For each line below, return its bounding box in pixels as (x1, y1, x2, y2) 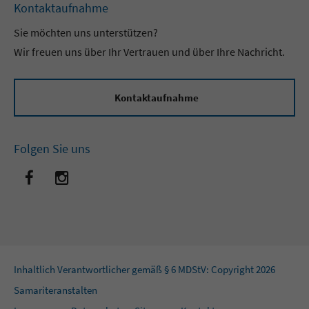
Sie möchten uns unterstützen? (14, 26, 159, 39)
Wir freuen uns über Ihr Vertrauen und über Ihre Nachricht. (14, 45, 286, 59)
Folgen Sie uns (14, 141, 91, 157)
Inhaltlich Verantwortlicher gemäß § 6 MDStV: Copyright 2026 (14, 263, 275, 277)
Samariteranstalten (14, 283, 97, 297)
